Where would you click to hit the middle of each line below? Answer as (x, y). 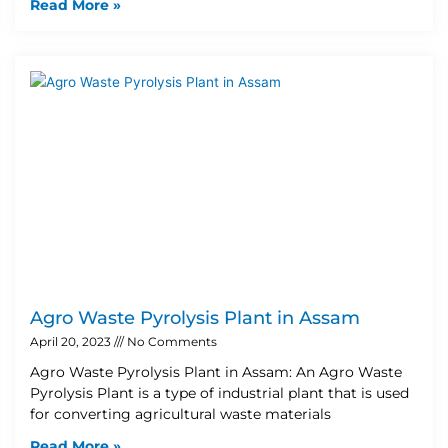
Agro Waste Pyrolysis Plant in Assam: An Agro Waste (216, 371)
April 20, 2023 (72, 341)
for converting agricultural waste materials (180, 413)
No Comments (170, 341)
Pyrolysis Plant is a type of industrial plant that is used (219, 392)
